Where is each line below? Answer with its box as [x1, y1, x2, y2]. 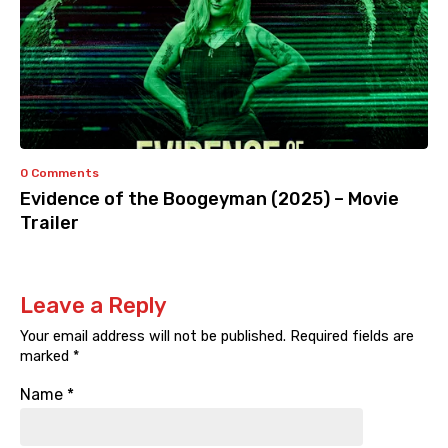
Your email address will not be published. [20, 328, 286, 346]
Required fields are [286, 328, 414, 346]
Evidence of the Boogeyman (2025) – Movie [20, 188, 399, 211]
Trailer [20, 212, 79, 235]
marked [20, 348, 73, 366]
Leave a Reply [20, 292, 167, 320]
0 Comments [20, 166, 99, 181]
